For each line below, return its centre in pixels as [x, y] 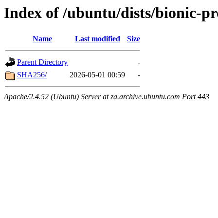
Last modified [97, 39]
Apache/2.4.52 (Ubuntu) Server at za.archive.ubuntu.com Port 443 [107, 97]
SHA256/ [32, 75]
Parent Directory [42, 62]
